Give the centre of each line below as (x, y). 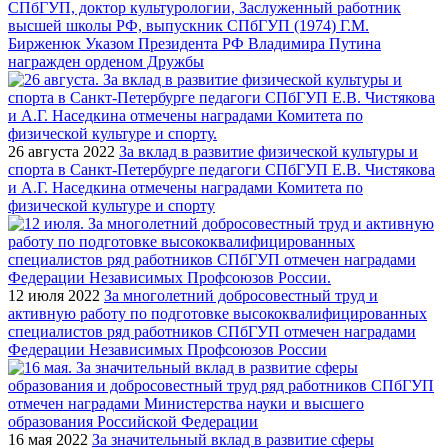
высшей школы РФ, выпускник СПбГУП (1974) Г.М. (188, 25)
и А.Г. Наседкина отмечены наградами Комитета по (185, 187)
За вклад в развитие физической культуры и (268, 151)
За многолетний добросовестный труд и (241, 295)
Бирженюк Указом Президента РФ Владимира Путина (194, 43)
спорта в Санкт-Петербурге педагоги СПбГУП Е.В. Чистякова (221, 169)
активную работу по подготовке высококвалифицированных (217, 313)
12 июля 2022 (54, 295)
